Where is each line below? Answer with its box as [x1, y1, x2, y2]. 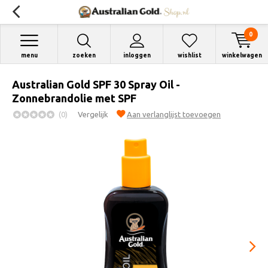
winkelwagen [222, 52, 262, 59]
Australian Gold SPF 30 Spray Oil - [12, 78, 180, 90]
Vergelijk [78, 110, 108, 118]
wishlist [177, 52, 202, 59]
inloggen [123, 52, 151, 59]
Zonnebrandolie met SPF [12, 92, 136, 104]
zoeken [72, 52, 96, 59]
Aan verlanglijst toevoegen [127, 110, 221, 118]
